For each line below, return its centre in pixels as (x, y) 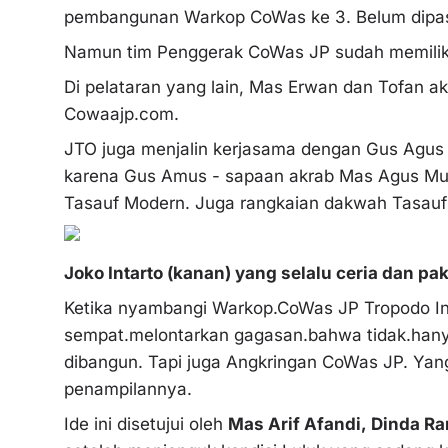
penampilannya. (128, 388)
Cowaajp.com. (121, 113)
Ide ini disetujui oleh (146, 423)
